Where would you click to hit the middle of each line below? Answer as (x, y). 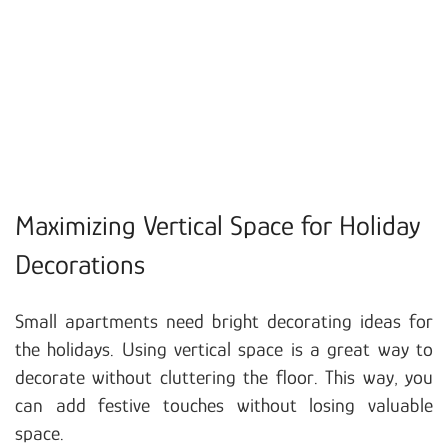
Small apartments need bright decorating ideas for (224, 320)
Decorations (80, 264)
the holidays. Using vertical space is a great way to (224, 348)
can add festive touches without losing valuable (224, 404)
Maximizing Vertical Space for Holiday (218, 225)
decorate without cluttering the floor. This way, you (224, 376)
